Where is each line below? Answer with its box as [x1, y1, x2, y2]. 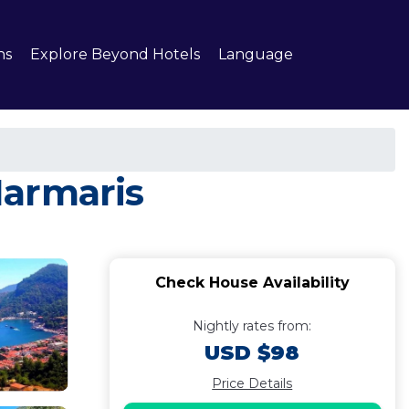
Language [218, 46, 293, 63]
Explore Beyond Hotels [30, 46, 200, 63]
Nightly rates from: [193, 318, 312, 334]
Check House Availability [154, 274, 350, 291]
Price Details [212, 375, 293, 392]
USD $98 [204, 341, 300, 365]
